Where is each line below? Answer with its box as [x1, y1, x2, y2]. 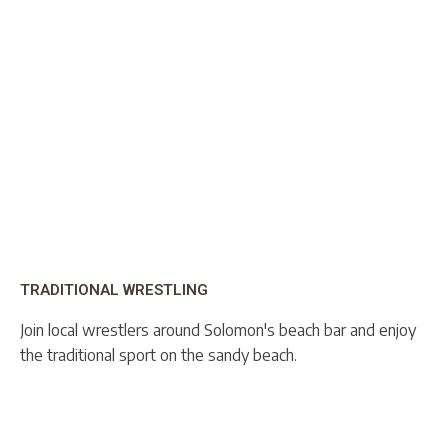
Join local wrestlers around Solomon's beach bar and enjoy [20, 319, 416, 340]
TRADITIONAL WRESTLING [20, 280, 208, 299]
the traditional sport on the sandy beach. [20, 344, 297, 365]
